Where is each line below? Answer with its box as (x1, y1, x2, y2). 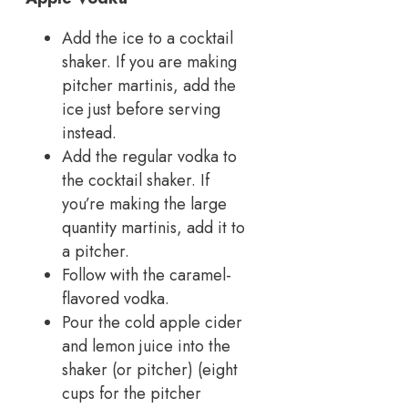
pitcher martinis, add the (62, 73, 236, 97)
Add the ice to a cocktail (62, 25, 233, 50)
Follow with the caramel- (62, 262, 231, 287)
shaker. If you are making (62, 49, 237, 74)
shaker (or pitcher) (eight (62, 357, 238, 382)
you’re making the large (62, 191, 227, 216)
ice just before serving (62, 97, 220, 121)
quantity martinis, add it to (62, 215, 245, 240)
